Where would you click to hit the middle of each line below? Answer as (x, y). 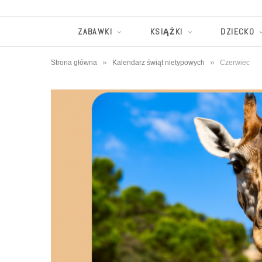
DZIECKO (238, 32)
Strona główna (74, 62)
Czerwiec (235, 62)
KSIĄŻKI (166, 32)
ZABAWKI (95, 32)
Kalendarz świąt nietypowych (158, 62)
